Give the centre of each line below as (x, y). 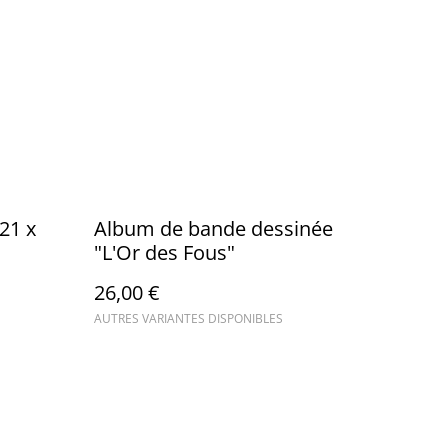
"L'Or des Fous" (164, 253)
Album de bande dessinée (213, 229)
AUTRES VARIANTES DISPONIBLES (188, 319)
